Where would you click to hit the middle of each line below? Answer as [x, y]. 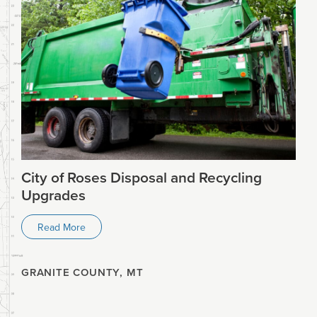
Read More [62, 227]
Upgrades [53, 195]
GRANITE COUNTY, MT [82, 272]
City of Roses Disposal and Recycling [142, 177]
